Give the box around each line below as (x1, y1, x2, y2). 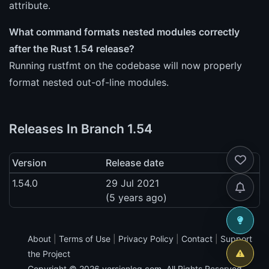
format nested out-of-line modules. (9, 76, 169, 88)
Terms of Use (59, 233, 110, 244)
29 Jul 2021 (106, 177, 159, 189)
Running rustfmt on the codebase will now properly (9, 59, 242, 71)
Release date (106, 156, 164, 169)
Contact (181, 233, 213, 244)
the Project (28, 248, 70, 259)
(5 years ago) (106, 191, 167, 204)
